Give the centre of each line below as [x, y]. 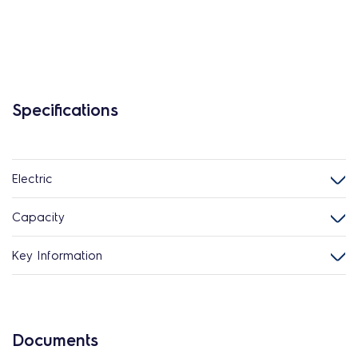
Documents [55, 340]
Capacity [38, 217]
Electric [32, 178]
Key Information [57, 255]
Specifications [65, 109]
